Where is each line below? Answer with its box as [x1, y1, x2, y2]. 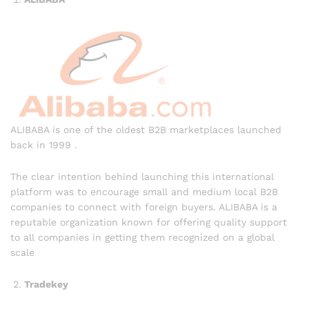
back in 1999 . [10, 139, 77, 151]
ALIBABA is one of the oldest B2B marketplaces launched [10, 124, 281, 136]
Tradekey [24, 278, 68, 290]
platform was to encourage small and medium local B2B [10, 186, 278, 197]
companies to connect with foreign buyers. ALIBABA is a [10, 201, 277, 212]
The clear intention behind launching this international [10, 170, 274, 182]
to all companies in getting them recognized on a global [10, 231, 275, 243]
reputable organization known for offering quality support [10, 216, 287, 228]
